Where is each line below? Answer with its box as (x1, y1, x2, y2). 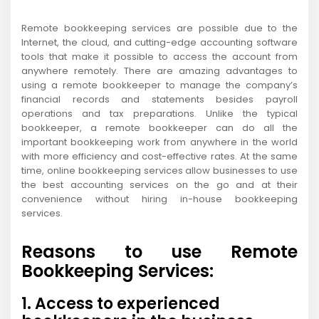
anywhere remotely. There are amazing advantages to (21, 64, 298, 78)
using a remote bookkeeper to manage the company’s (21, 78, 298, 93)
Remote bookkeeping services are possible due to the (21, 21, 298, 36)
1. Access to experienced (21, 293, 224, 315)
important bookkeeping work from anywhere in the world (21, 135, 298, 150)
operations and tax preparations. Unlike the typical (21, 107, 298, 121)
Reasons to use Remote (21, 240, 298, 264)
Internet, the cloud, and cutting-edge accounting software (21, 36, 298, 50)
